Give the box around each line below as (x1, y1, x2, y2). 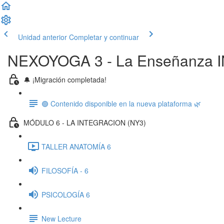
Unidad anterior (18, 32, 67, 42)
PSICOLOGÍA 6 (41, 189, 90, 199)
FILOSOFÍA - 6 (41, 165, 88, 175)
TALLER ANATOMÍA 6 (41, 141, 111, 151)
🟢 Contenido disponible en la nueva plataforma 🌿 (41, 98, 201, 108)
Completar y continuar (69, 32, 139, 42)
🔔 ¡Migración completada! (23, 74, 106, 84)
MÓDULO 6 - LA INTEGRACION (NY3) (23, 117, 146, 127)
